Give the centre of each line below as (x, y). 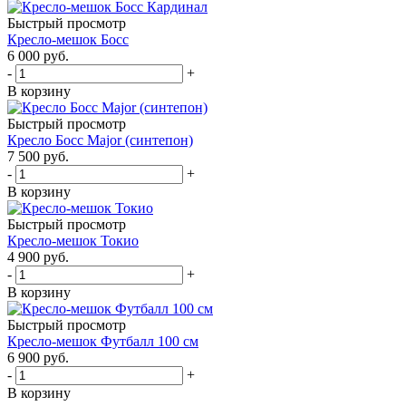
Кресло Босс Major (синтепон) (100, 140)
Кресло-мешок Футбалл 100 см (103, 341)
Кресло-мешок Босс (68, 39)
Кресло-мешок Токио (73, 240)
